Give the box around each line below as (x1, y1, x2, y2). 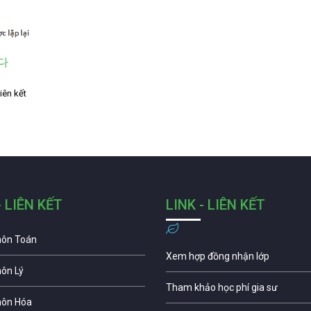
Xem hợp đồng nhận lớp (166, 250, 269, 262)
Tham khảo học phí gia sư (166, 281, 278, 293)
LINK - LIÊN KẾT (166, 196, 265, 213)
